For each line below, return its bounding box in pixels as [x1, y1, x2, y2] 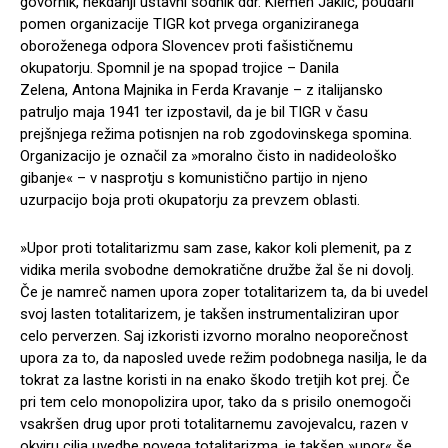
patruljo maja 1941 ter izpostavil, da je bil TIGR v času [20, 102, 368, 121]
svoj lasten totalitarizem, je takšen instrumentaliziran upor [20, 304, 399, 323]
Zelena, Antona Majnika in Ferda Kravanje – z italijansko [20, 80, 383, 99]
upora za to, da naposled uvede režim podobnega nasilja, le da [20, 348, 427, 367]
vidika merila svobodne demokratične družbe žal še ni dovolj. [20, 260, 414, 279]
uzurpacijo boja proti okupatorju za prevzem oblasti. [20, 190, 360, 209]
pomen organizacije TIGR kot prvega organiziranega [20, 14, 359, 33]
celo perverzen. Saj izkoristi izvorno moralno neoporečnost [20, 326, 408, 345]
